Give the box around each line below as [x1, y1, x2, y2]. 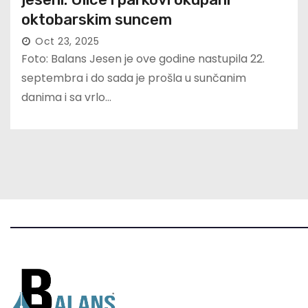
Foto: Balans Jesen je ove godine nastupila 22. [21, 51, 265, 67]
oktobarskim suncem [21, 10, 172, 30]
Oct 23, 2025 [35, 34, 99, 49]
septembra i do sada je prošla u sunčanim [21, 70, 246, 87]
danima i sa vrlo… [21, 89, 111, 106]
